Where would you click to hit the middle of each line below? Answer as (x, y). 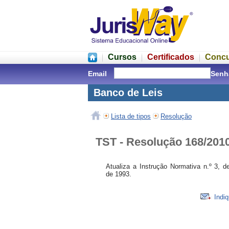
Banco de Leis (127, 93)
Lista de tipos (131, 116)
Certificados (171, 57)
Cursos (122, 57)
